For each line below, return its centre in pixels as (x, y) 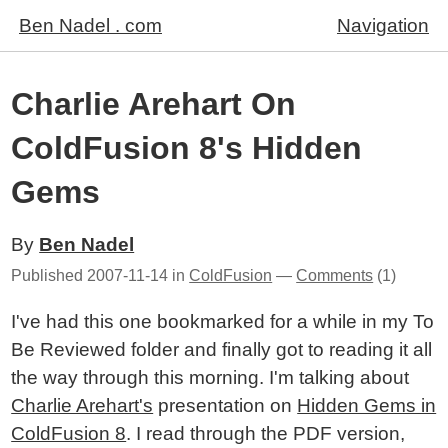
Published (49, 275)
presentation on (225, 405)
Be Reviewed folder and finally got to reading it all (222, 349)
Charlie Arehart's (82, 405)
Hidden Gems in (367, 405)
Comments (335, 275)
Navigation (383, 25)
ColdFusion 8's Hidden (187, 148)
